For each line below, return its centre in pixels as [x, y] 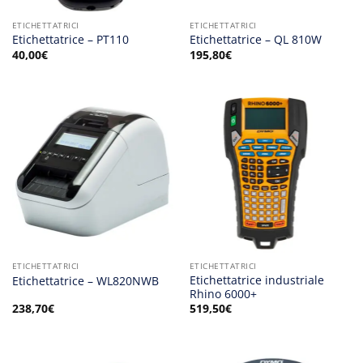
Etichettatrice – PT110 [70, 40]
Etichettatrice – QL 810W [255, 40]
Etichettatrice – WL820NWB [85, 280]
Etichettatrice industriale [256, 280]
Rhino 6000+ [223, 293]
